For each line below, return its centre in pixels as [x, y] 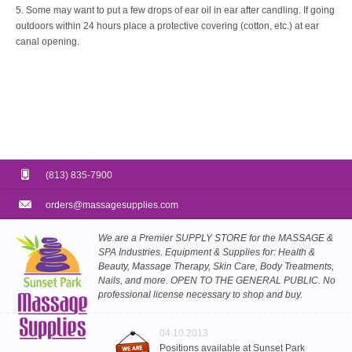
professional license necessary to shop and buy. [200, 295]
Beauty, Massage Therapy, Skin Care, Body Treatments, [216, 266]
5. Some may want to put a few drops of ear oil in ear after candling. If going [175, 10]
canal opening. [48, 42]
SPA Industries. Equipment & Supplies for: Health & [207, 252]
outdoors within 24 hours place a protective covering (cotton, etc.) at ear [167, 26]
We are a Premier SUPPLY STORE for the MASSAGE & [216, 238]
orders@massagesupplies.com [112, 205]
